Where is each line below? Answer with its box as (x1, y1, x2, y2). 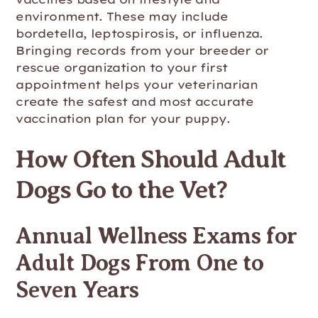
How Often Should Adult (16, 145, 286, 173)
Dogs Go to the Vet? (16, 175, 228, 204)
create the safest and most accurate (16, 94, 253, 109)
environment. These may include (16, 9, 229, 23)
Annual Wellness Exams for (16, 223, 297, 248)
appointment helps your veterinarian (16, 77, 258, 92)
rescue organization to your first (16, 60, 228, 75)
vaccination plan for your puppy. (16, 111, 230, 126)
